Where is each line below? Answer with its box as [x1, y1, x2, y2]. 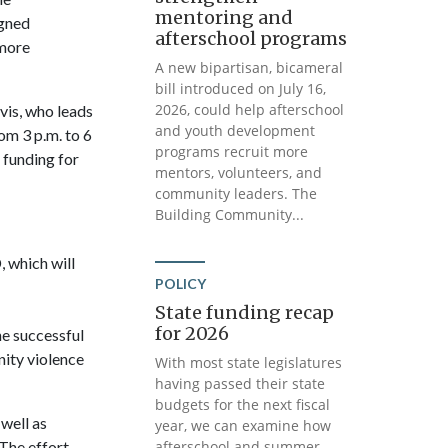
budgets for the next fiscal [155, 395, 331, 414]
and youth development [155, 121, 316, 140]
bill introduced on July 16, [155, 79, 327, 98]
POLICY [155, 275, 207, 292]
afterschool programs [155, 27, 348, 50]
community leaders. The [155, 184, 318, 203]
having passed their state [155, 374, 326, 393]
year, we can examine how [155, 416, 332, 435]
